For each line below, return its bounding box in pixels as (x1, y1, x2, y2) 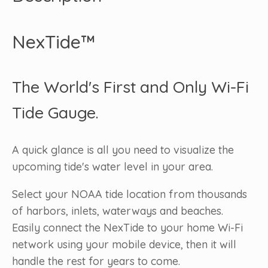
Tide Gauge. (12, 102, 99, 123)
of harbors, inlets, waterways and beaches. (12, 204, 226, 218)
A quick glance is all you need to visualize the (12, 143, 234, 157)
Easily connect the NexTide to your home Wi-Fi (12, 221, 243, 235)
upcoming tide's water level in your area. (12, 160, 213, 174)
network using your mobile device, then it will (12, 237, 236, 252)
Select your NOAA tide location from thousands (12, 187, 247, 202)
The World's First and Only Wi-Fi (12, 77, 249, 98)
